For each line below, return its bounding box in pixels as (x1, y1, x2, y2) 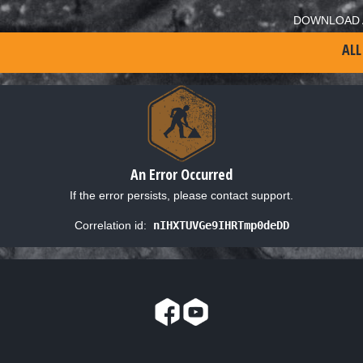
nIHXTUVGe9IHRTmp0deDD (152, 218, 289, 232)
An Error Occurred (130, 164, 233, 184)
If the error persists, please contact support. (70, 188, 293, 202)
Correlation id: (74, 218, 147, 232)
